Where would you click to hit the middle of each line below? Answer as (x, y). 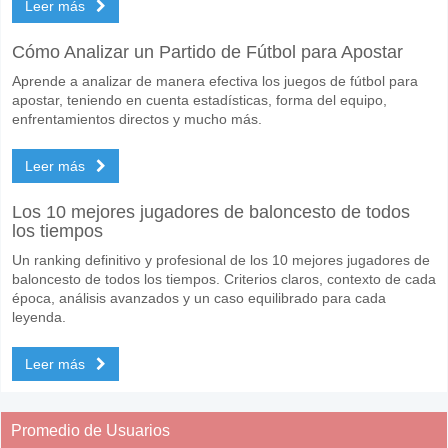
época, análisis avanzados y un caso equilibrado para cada (199, 297)
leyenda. (39, 316)
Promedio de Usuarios (90, 430)
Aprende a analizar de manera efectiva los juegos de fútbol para (215, 80)
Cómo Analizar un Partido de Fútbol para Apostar (207, 51)
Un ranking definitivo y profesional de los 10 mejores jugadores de (221, 259)
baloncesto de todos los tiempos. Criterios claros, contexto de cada (224, 278)
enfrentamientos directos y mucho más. (137, 118)
